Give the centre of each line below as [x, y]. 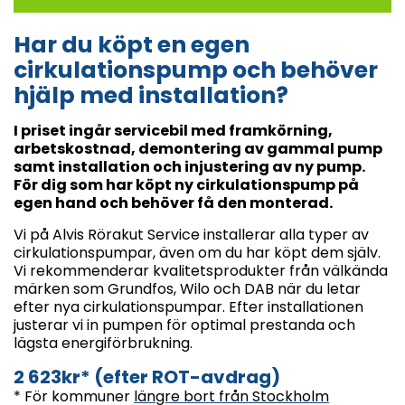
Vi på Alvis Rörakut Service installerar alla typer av [191, 234]
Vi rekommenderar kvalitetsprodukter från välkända [201, 270]
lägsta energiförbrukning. [103, 343]
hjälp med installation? [151, 95]
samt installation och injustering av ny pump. [189, 166]
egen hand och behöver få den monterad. [173, 202]
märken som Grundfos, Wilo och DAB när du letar [187, 288]
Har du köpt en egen [132, 44]
